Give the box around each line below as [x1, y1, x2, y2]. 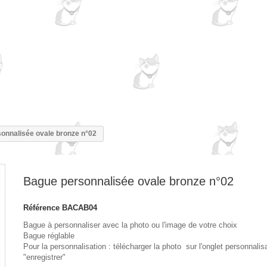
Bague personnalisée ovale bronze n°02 [23, 175, 234, 188]
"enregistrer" [23, 253, 66, 262]
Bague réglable [23, 231, 74, 240]
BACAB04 [61, 203, 97, 212]
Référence [23, 203, 60, 212]
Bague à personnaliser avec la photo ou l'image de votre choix [23, 221, 237, 229]
